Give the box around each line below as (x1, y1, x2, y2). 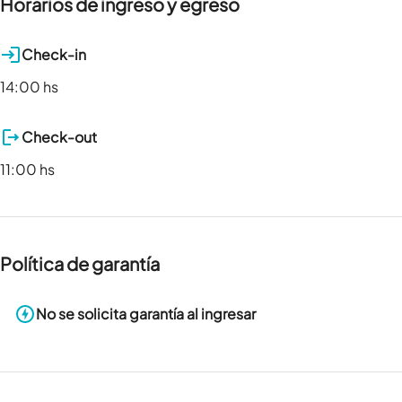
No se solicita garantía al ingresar (36, 304, 256, 324)
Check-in (22, 45, 86, 65)
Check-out (22, 127, 97, 147)
